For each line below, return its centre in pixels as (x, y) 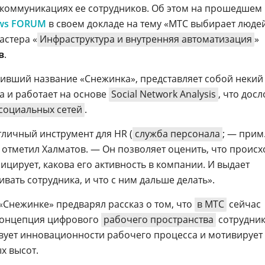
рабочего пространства (159, 219)
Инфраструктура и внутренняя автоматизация (146, 39)
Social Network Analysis (164, 94)
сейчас (244, 204)
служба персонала (177, 134)
